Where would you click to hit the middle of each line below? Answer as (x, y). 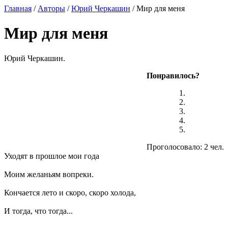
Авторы (51, 8)
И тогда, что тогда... (38, 211)
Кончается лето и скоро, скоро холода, (70, 192)
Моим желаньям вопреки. (49, 174)
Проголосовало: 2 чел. (185, 147)
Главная (18, 8)
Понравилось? (173, 75)
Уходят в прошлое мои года (52, 156)
